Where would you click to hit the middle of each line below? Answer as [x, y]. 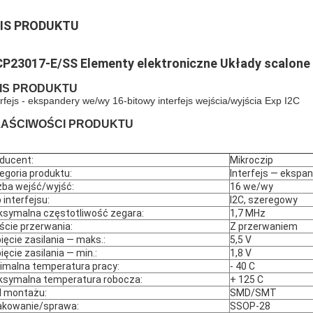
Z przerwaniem [264, 226]
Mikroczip [252, 160]
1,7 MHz [248, 213]
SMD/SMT [253, 293]
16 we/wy [252, 187]
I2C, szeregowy [264, 200]
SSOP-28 [250, 306]
